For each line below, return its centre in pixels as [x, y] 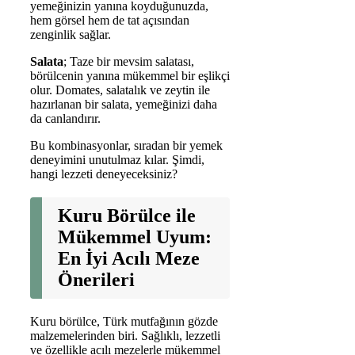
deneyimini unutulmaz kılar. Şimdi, [117, 159]
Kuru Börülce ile [127, 215]
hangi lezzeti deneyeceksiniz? [104, 174]
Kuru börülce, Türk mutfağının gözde [124, 321]
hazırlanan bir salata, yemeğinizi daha [124, 104]
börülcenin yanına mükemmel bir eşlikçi [130, 75]
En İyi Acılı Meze [129, 258]
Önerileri [96, 279]
